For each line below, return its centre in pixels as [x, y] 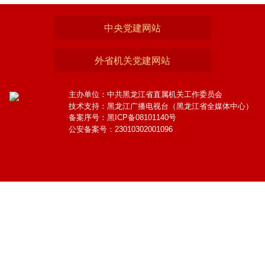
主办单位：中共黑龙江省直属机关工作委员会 [145, 95]
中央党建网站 [132, 28]
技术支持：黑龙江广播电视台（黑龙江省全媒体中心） [161, 106]
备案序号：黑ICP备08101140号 [122, 118]
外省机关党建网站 [132, 61]
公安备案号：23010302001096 [120, 129]
